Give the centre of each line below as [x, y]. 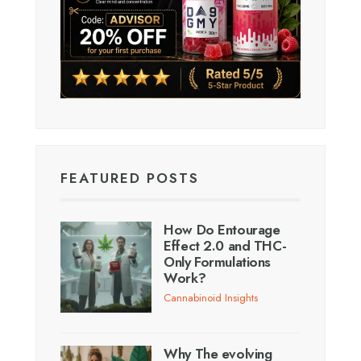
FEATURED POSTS [130, 178]
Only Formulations [218, 261]
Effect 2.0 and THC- [225, 245]
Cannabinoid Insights [211, 297]
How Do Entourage [222, 229]
